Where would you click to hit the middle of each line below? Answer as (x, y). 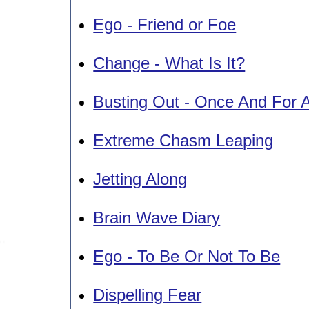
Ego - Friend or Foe (165, 24)
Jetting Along (140, 179)
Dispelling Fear (148, 295)
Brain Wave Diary (157, 218)
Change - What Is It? (169, 63)
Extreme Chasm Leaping (183, 140)
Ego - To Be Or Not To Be (187, 256)
